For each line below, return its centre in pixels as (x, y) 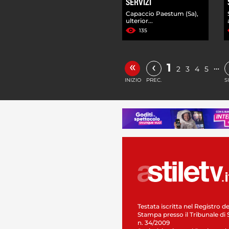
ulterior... (139, 20)
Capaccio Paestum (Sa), (162, 13)
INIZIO (133, 80)
